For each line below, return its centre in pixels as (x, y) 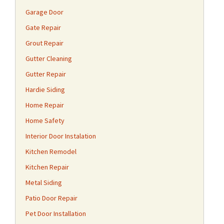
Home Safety (45, 120)
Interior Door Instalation (61, 136)
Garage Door (44, 12)
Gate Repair (43, 27)
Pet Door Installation (56, 213)
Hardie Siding (45, 89)
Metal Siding (44, 182)
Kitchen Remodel (51, 151)
